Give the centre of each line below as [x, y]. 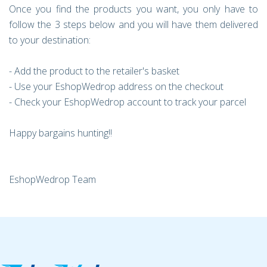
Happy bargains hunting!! [60, 133]
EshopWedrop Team [52, 179]
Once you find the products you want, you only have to [133, 9]
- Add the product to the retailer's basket [94, 71]
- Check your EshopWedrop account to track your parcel [128, 102]
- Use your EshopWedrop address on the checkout [116, 86]
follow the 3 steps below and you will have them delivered [133, 24]
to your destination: [50, 40]
